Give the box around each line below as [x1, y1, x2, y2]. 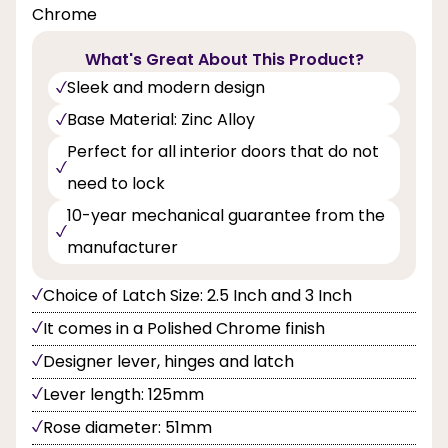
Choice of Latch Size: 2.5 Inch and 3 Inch [43, 283, 352, 307]
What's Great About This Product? [84, 47, 364, 71]
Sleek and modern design [67, 75, 265, 99]
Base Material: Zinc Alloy [67, 107, 255, 131]
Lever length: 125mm [43, 382, 204, 406]
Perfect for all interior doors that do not [67, 139, 379, 163]
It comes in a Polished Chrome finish [43, 316, 325, 340]
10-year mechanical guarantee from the [67, 203, 385, 227]
